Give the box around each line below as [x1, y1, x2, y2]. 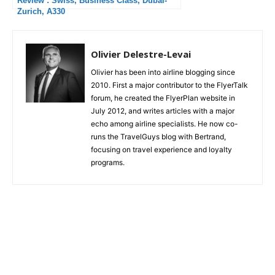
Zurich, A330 [17, 7, 65, 17]
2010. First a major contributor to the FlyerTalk [91, 80, 248, 90]
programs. [91, 158, 125, 168]
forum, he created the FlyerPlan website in [91, 93, 235, 103]
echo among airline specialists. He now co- [91, 119, 238, 129]
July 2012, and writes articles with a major [91, 106, 234, 116]
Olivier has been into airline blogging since [91, 68, 235, 77]
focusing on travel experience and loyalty [91, 145, 232, 155]
